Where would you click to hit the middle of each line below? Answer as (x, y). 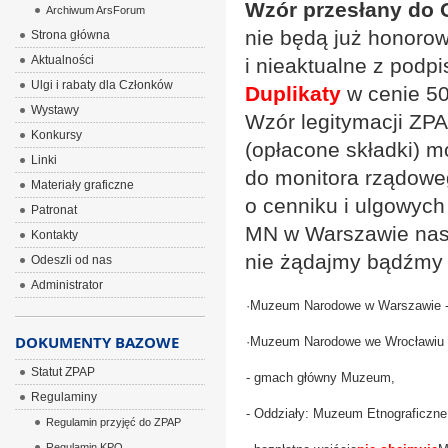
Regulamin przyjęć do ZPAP (113, 422)
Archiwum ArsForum (95, 10)
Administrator (66, 285)
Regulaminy (63, 397)
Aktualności (62, 60)
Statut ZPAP (62, 372)
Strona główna (70, 35)
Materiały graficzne (82, 185)
